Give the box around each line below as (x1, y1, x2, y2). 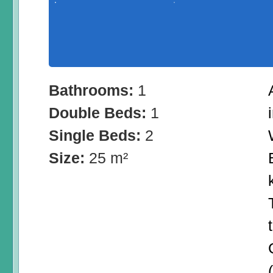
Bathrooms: (49, 82, 138, 99)
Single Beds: (49, 127, 145, 144)
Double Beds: (49, 104, 151, 122)
